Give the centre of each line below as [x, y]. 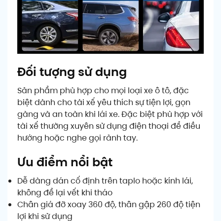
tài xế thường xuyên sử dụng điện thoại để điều [109, 126]
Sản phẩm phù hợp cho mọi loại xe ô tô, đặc [103, 91]
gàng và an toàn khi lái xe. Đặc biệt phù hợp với [110, 114]
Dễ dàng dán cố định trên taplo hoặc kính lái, [105, 181]
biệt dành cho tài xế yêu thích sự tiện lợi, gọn [104, 103]
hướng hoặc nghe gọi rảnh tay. [77, 138]
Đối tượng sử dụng [72, 72]
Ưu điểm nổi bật [65, 162]
